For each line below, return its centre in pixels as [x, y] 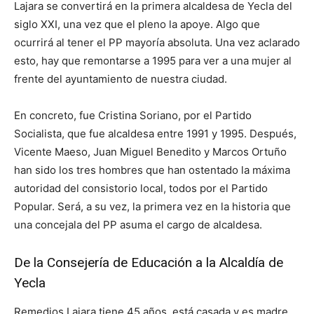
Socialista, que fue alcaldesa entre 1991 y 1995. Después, [155, 134]
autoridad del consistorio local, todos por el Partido [141, 189]
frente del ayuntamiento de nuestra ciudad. [121, 79]
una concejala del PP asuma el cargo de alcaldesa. [139, 225]
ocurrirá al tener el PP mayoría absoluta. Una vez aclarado [157, 43]
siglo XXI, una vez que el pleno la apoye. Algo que [137, 25]
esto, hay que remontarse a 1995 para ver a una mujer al [153, 61]
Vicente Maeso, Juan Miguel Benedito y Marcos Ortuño [150, 152]
